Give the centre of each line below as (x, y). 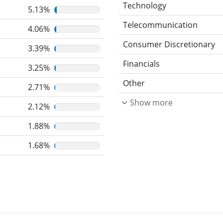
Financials (141, 63)
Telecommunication (160, 25)
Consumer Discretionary (169, 44)
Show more (151, 102)
